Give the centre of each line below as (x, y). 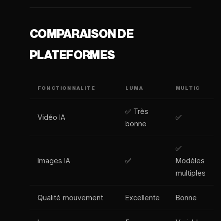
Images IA (54, 161)
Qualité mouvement (70, 198)
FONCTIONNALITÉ (66, 88)
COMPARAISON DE (81, 34)
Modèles (190, 161)
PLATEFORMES (72, 55)
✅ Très (137, 111)
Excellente (143, 198)
